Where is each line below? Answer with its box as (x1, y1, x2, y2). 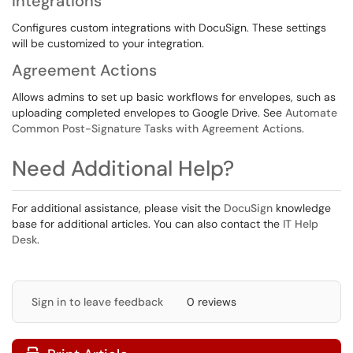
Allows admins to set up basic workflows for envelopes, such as (12, 90, 336, 104)
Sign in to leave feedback (32, 295, 163, 309)
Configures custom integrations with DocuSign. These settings (12, 20, 326, 35)
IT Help (283, 217, 318, 231)
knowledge (273, 201, 331, 215)
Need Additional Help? (12, 154, 234, 182)
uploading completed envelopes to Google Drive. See (12, 106, 285, 120)
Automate (285, 106, 337, 120)
